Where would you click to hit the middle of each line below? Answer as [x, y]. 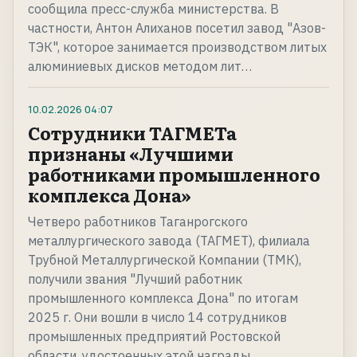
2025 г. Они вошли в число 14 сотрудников [157, 318]
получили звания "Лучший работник [135, 279]
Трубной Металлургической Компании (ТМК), [165, 260]
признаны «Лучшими [131, 154]
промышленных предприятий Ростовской [154, 337]
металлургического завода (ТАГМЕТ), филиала [169, 241]
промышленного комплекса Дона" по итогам [163, 298]
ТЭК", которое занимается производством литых [177, 47]
